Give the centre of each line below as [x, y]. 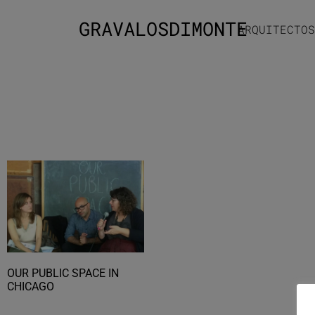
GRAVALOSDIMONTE [169, 28]
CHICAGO [31, 287]
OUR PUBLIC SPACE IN [63, 274]
